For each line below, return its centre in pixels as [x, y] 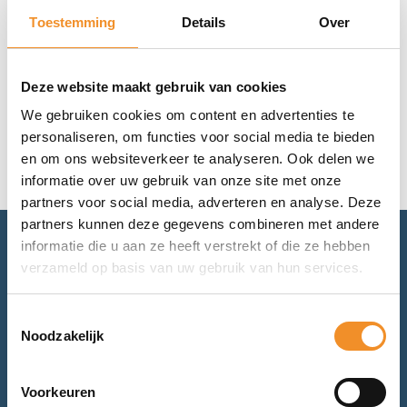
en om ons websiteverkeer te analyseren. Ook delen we [198, 159]
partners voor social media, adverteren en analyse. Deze [201, 202]
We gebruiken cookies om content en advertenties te [188, 115]
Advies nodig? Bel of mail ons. [203, 267]
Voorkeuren [58, 392]
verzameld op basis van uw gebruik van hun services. [192, 268]
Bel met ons [214, 374]
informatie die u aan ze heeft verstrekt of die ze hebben [195, 246]
